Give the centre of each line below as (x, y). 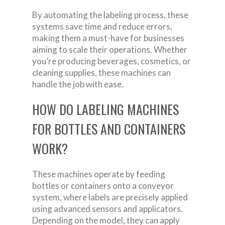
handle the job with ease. (78, 84)
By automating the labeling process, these (110, 15)
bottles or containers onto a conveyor (103, 185)
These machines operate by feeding (99, 174)
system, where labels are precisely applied (110, 197)
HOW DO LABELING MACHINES (105, 109)
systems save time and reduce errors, (102, 26)
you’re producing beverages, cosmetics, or (111, 61)
